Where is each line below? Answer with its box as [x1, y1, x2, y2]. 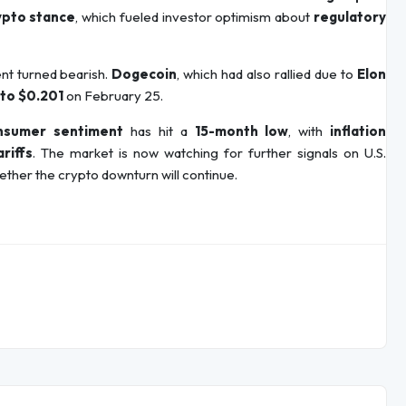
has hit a [123, 122, 195, 140]
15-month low [194, 122, 289, 140]
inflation [330, 122, 387, 140]
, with [288, 122, 331, 140]
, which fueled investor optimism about [75, 8, 314, 26]
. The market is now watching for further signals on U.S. [33, 144, 386, 162]
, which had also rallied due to [177, 65, 358, 83]
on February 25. [63, 87, 163, 105]
